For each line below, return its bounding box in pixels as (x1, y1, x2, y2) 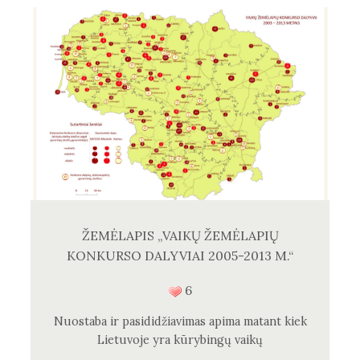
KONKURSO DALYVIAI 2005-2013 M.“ (67, 247, 293, 264)
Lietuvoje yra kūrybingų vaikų (97, 332, 263, 347)
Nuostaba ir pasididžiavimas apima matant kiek (53, 313, 307, 329)
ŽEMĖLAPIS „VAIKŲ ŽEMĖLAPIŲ (81, 227, 279, 243)
